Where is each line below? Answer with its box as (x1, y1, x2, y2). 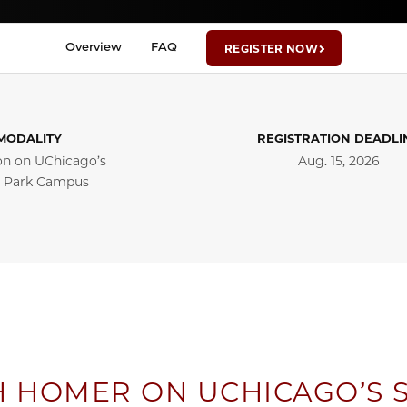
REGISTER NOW (223, 41, 319, 55)
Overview (65, 39, 122, 54)
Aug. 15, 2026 (298, 153, 380, 169)
